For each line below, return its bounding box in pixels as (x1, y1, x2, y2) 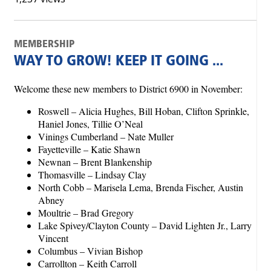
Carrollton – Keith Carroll (38, 256, 137, 270)
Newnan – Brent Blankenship (38, 155, 152, 168)
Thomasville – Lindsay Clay (38, 168, 146, 181)
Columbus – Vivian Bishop (38, 244, 143, 257)
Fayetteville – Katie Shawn (38, 142, 140, 155)
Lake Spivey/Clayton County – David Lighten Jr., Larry (38, 218, 252, 232)
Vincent (38, 231, 68, 244)
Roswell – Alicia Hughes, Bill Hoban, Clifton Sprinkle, (38, 104, 249, 117)
